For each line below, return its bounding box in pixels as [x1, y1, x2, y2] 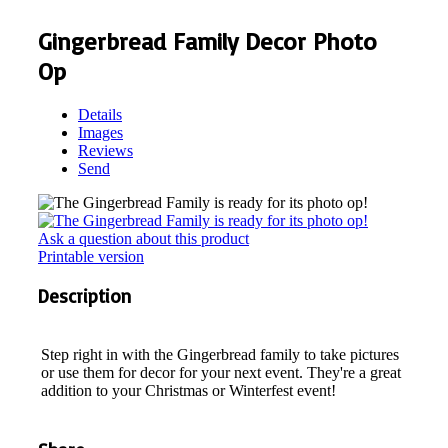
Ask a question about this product [38, 229, 249, 247]
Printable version [38, 247, 144, 265]
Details [78, 105, 122, 123]
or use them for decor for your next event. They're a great [41, 364, 401, 382]
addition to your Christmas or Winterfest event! [41, 382, 336, 400]
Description [38, 284, 131, 309]
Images [78, 123, 123, 141]
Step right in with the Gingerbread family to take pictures [41, 346, 399, 364]
